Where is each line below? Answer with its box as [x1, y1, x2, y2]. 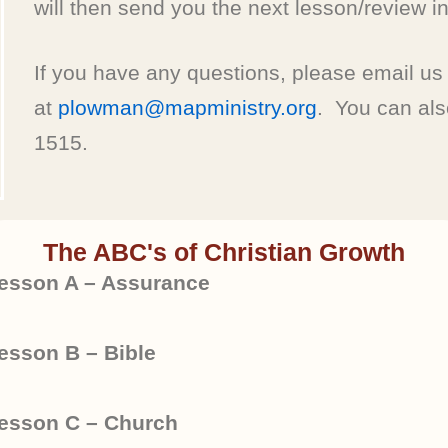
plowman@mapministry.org [57, 96, 317, 119]
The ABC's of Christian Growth [43, 238, 405, 266]
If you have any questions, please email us [33, 61, 443, 84]
